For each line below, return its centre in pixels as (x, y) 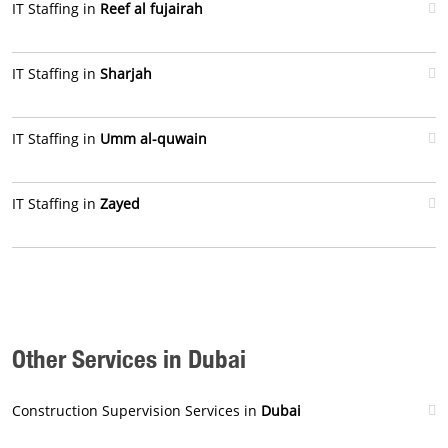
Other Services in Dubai (129, 358)
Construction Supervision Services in (136, 410)
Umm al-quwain (153, 138)
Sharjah (126, 73)
